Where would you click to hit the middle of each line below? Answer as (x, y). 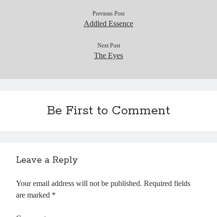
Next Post (108, 46)
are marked (34, 195)
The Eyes (108, 55)
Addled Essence (108, 23)
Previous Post (108, 14)
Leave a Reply (47, 160)
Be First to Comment (108, 111)
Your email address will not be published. (79, 183)
